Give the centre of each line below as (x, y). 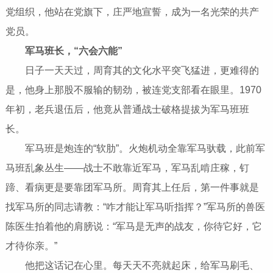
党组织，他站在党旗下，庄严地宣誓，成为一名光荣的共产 (132, 12)
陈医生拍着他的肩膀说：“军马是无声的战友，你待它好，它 (133, 227)
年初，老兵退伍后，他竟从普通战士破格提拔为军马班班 (127, 110)
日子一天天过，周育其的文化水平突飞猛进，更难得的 (132, 71)
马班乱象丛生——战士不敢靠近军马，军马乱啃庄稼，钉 (127, 168)
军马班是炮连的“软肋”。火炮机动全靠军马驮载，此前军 (135, 149)
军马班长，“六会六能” (73, 51)
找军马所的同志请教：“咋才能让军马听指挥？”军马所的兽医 (135, 207)
